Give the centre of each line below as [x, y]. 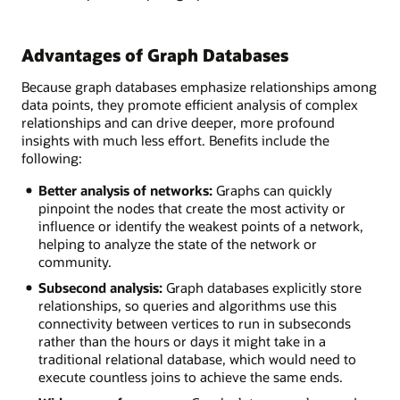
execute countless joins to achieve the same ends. [190, 377]
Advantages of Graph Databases [155, 54]
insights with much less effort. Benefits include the [175, 140]
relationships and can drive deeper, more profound [178, 122]
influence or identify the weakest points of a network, [200, 226]
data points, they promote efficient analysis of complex [190, 104]
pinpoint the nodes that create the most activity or [192, 208]
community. [75, 262]
